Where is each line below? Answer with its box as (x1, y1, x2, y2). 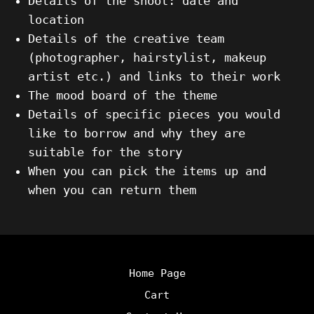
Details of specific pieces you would (28, 107, 280, 121)
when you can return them (28, 182, 196, 197)
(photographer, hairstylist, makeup (28, 50, 266, 64)
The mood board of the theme (28, 88, 217, 102)
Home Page (128, 266, 186, 280)
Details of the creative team (28, 31, 224, 46)
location (28, 12, 84, 27)
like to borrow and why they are (28, 125, 245, 140)
